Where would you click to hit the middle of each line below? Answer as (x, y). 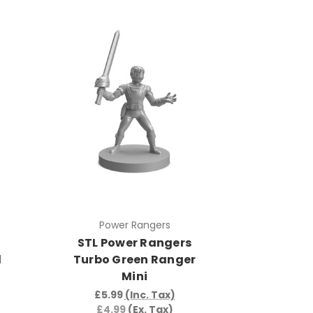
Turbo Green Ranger (134, 260)
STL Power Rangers (134, 243)
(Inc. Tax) (150, 295)
